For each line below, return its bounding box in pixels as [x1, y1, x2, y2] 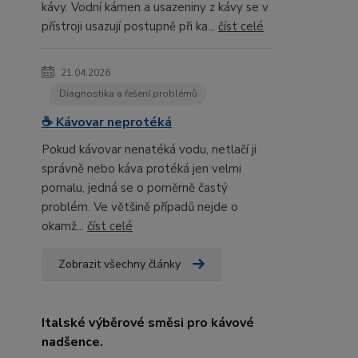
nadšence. [42, 333, 103, 352]
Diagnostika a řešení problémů [59, 87, 197, 101]
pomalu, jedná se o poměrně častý [42, 180, 228, 197]
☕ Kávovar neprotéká [42, 113, 172, 132]
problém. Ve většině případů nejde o [42, 199, 238, 216]
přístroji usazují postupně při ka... [42, 18, 218, 35]
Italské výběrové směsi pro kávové [42, 314, 254, 332]
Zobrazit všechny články [58, 257, 181, 272]
